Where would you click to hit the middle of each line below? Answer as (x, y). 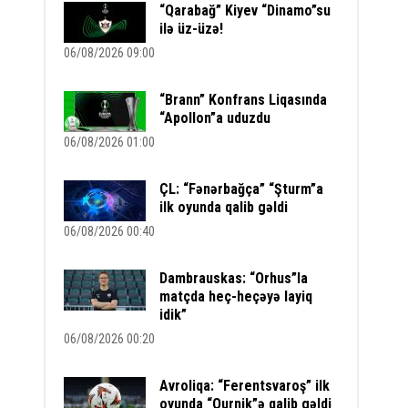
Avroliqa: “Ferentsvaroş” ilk (245, 386)
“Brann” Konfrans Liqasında (244, 100)
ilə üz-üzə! (192, 29)
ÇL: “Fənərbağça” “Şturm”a (242, 189)
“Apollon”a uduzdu (215, 118)
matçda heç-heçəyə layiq (236, 296)
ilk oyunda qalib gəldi (224, 207)
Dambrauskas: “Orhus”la (234, 278)
